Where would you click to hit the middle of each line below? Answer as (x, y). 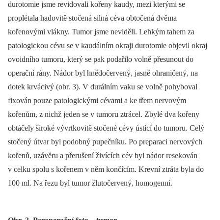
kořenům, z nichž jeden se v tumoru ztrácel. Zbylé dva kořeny (104, 114)
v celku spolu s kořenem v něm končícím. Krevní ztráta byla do (106, 169)
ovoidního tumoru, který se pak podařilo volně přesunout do (101, 59)
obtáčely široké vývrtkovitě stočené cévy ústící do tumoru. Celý (106, 128)
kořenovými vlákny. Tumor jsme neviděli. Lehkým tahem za (101, 32)
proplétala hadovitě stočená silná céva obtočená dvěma (92, 18)
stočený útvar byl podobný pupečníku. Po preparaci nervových (105, 142)
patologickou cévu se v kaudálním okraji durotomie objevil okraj (108, 46)
